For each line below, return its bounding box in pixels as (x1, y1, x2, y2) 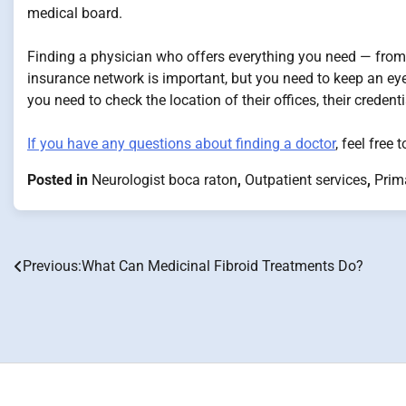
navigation (13, 291, 114, 316)
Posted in (27, 171, 92, 188)
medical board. (27, 5, 122, 22)
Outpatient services (245, 171, 367, 188)
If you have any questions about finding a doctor (27, 135, 335, 152)
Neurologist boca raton (92, 171, 237, 188)
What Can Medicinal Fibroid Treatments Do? (82, 257, 363, 275)
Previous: (23, 257, 82, 275)
